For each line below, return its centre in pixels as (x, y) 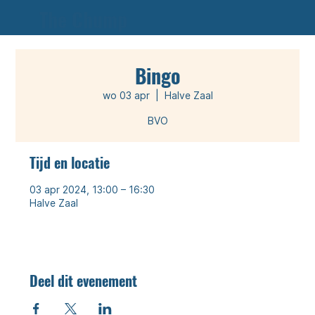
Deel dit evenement (84, 281)
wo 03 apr (126, 95)
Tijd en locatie (70, 162)
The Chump (84, 19)
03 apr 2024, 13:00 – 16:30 (92, 189)
